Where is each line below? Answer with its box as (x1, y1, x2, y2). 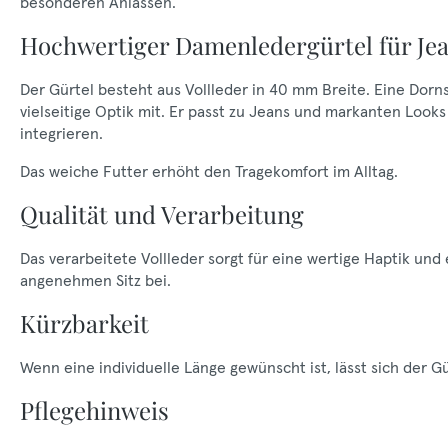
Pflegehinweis (20, 394, 169, 426)
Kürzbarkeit (20, 307, 149, 339)
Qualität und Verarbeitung (20, 198, 304, 230)
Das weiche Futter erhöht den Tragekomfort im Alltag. (20, 161, 398, 181)
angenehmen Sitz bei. (20, 270, 171, 290)
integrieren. (20, 123, 103, 143)
